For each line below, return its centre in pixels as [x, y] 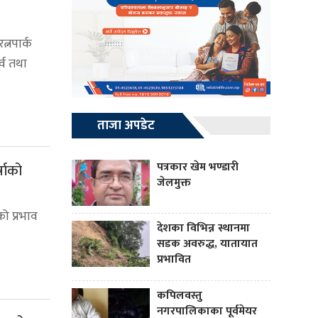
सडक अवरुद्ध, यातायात [207, 244]
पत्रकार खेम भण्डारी [198, 168]
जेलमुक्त [174, 183]
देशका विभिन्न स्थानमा [203, 229]
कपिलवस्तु [180, 296]
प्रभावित [174, 260]
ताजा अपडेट [126, 126]
